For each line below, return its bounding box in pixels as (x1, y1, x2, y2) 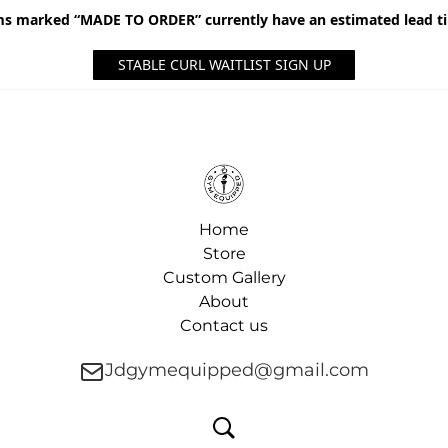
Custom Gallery (162, 268, 286, 287)
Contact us (180, 316, 268, 335)
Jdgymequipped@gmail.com (105, 359, 369, 381)
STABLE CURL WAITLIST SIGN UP (117, 55, 331, 74)
